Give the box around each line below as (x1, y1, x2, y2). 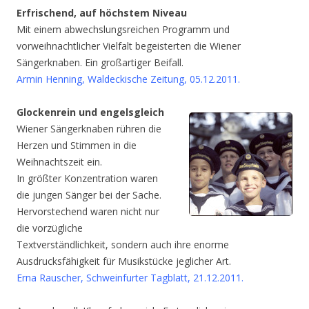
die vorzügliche (17, 221, 83, 235)
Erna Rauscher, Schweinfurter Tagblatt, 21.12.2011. (17, 271, 243, 284)
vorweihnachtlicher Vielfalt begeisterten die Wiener (17, 39, 241, 52)
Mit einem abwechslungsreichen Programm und (17, 23, 230, 36)
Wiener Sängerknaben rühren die (17, 122, 161, 135)
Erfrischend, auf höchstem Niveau (17, 6, 187, 19)
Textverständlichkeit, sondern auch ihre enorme (17, 238, 229, 251)
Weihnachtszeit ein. (17, 155, 102, 168)
